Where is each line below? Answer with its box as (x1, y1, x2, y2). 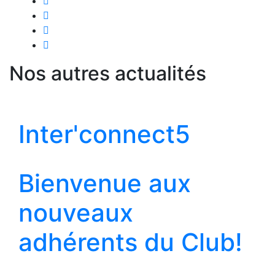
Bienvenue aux (18, 168, 191, 198)
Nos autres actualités (9, 61, 206, 85)
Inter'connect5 (18, 119, 190, 149)
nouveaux (18, 198, 133, 228)
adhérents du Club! (18, 227, 242, 257)
